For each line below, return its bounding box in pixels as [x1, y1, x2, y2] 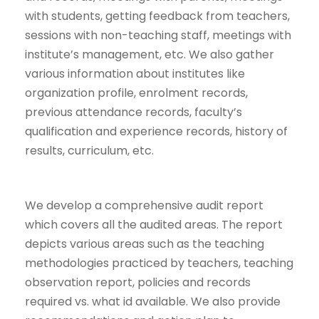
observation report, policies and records [25, 274, 251, 291]
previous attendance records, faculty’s [25, 104, 242, 121]
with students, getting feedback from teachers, [25, 8, 290, 25]
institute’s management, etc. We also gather [25, 46, 274, 63]
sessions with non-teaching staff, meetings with [25, 27, 291, 44]
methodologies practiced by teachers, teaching [25, 255, 293, 272]
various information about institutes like [25, 66, 245, 83]
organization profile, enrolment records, [25, 85, 248, 102]
